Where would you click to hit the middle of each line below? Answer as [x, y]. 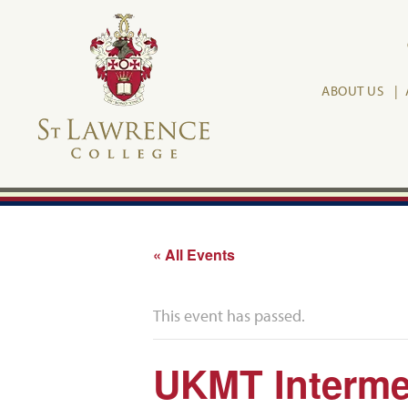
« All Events [194, 255]
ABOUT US [352, 91]
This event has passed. [229, 316]
